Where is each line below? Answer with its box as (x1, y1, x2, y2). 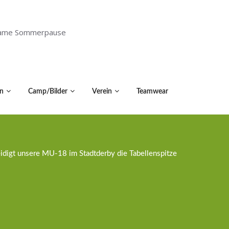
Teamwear (136, 88, 168, 95)
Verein (92, 88, 112, 95)
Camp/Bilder (28, 88, 67, 95)
